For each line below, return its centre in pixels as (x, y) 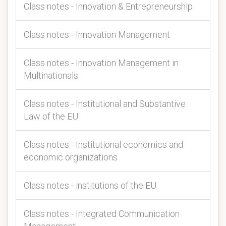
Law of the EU (51, 116)
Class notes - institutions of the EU (90, 185)
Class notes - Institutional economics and (103, 145)
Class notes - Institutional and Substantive (105, 104)
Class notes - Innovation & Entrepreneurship (108, 6)
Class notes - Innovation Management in (101, 63)
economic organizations (71, 157)
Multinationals (51, 75)
